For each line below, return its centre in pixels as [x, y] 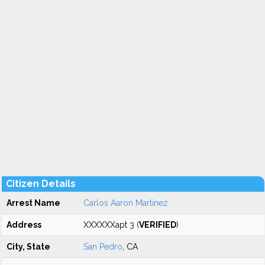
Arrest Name [33, 203]
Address [24, 225]
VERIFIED [158, 225]
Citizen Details [41, 184]
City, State [28, 247]
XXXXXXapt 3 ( [111, 225]
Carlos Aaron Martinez [126, 203]
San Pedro [103, 247]
